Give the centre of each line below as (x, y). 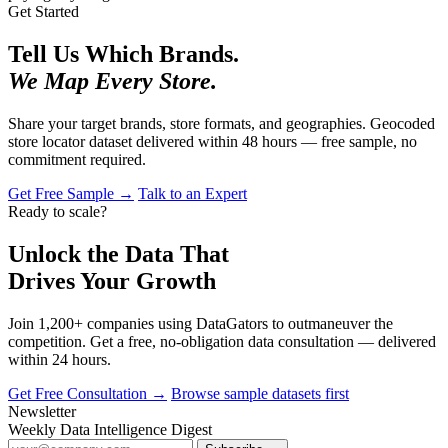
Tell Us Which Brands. (123, 54)
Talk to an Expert (192, 194)
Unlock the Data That (118, 254)
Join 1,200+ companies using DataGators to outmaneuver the (200, 323)
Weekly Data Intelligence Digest (110, 429)
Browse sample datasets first (260, 393)
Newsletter (42, 411)
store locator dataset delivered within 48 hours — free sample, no (212, 142)
